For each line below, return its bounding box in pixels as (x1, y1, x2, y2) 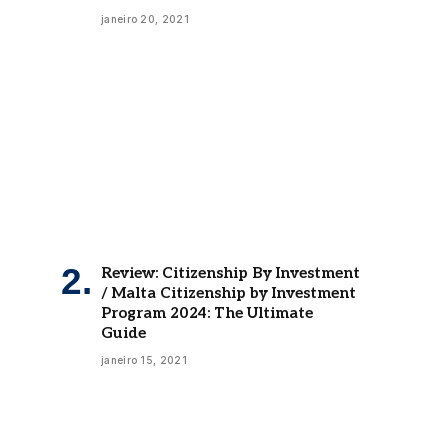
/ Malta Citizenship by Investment (101, 282, 356, 301)
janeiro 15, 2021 (101, 352, 187, 365)
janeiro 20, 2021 (101, 10, 189, 23)
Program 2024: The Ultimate (101, 302, 313, 321)
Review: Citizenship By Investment (101, 262, 360, 281)
